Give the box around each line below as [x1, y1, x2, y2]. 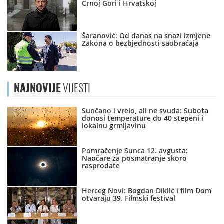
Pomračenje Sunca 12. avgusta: [82, 146, 188, 156]
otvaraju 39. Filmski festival [82, 193, 176, 203]
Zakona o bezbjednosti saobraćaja [82, 38, 199, 48]
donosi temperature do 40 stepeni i [82, 113, 204, 123]
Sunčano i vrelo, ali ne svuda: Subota [82, 106, 209, 116]
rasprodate [82, 161, 120, 171]
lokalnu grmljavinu [82, 121, 146, 131]
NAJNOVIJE [14, 80, 61, 96]
